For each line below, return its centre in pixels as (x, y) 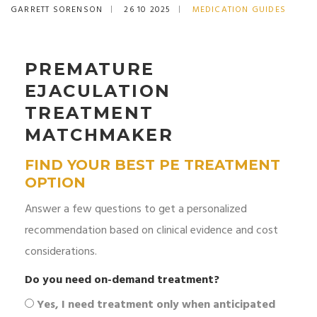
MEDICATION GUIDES (239, 10)
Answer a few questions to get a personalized (136, 210)
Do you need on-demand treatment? (122, 281)
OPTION (55, 183)
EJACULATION (98, 91)
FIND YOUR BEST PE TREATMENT (152, 165)
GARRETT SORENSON (57, 10)
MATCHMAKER (99, 135)
